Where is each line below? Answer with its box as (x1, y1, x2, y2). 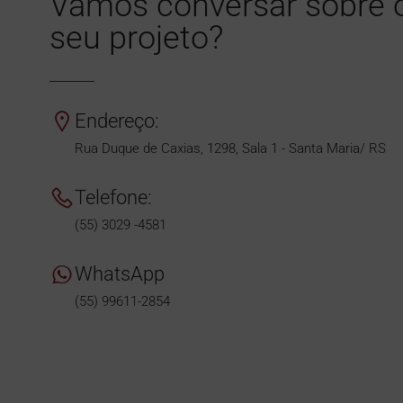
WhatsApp (75, 262, 165, 285)
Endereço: (75, 109, 159, 132)
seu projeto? (49, 18, 223, 57)
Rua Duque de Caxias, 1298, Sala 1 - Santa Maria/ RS (75, 139, 386, 157)
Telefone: (75, 185, 152, 209)
